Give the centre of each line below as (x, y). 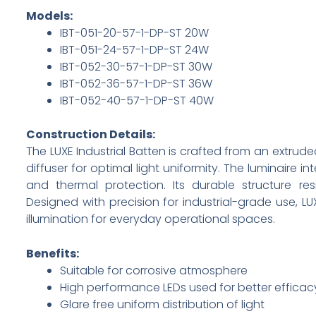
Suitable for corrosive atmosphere (154, 271)
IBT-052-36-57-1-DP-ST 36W (136, 83)
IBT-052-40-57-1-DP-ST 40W (137, 100)
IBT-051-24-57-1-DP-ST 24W (134, 49)
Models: (49, 16)
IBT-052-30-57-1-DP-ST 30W (136, 66)
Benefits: (53, 254)
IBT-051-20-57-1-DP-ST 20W (134, 32)
